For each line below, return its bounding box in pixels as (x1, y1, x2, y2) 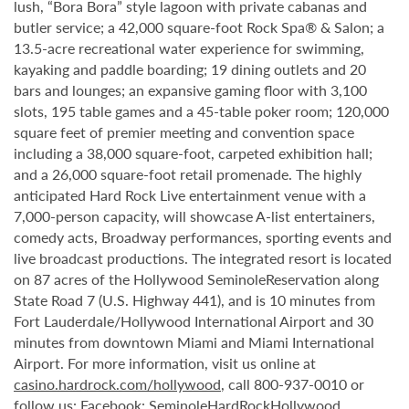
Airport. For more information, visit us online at (14, 352, 316, 373)
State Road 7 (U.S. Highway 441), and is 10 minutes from (14, 289, 375, 310)
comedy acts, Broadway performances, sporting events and (14, 226, 392, 247)
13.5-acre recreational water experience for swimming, (14, 37, 364, 58)
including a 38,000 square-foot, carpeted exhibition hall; (14, 142, 372, 163)
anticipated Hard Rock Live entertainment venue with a (14, 184, 366, 205)
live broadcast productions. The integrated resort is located (14, 247, 392, 268)
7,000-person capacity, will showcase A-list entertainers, (14, 205, 375, 226)
